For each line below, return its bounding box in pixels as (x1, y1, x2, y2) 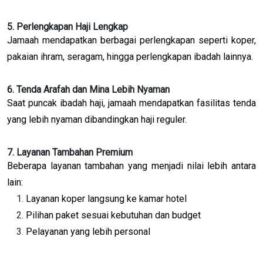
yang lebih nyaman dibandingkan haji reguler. (7, 113, 187, 125)
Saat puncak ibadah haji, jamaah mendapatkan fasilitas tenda (7, 97, 256, 109)
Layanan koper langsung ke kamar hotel (26, 193, 187, 204)
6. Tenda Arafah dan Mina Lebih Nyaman (7, 83, 170, 95)
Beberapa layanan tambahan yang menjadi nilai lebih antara (7, 160, 256, 171)
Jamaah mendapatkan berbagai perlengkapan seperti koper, (7, 34, 256, 46)
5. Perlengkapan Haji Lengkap (7, 21, 128, 32)
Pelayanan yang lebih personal (26, 225, 150, 237)
